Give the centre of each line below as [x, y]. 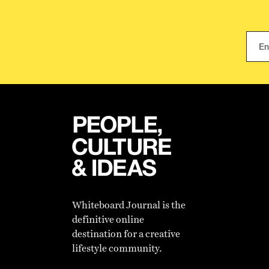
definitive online [108, 219]
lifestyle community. [117, 248]
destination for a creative [126, 234]
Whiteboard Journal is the [129, 205]
